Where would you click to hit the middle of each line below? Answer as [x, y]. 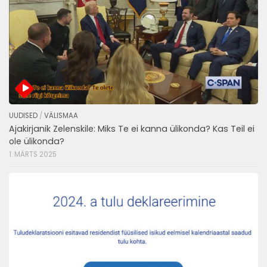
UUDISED [23, 115]
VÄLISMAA [61, 115]
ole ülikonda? [37, 141]
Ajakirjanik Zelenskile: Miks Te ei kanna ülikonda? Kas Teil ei [132, 128]
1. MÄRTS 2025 [33, 154]
